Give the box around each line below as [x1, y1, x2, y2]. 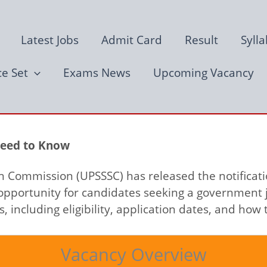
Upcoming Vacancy [153, 64, 254, 80]
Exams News [63, 64, 131, 80]
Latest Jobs [21, 32, 79, 48]
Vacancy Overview [60, 243, 207, 266]
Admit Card [101, 32, 162, 48]
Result [185, 32, 218, 48]
